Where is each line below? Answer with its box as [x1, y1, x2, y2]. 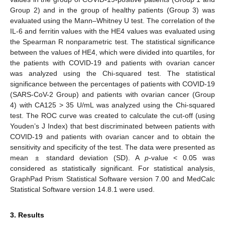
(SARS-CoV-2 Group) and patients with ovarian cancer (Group [10, 90, 215, 98]
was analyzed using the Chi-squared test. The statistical [10, 69, 215, 77]
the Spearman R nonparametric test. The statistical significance [10, 37, 215, 46]
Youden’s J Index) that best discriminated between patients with [10, 122, 215, 130]
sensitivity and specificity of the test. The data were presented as [10, 143, 215, 151]
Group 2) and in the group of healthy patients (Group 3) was [10, 6, 215, 14]
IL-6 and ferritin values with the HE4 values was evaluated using [10, 27, 215, 35]
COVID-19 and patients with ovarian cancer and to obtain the [10, 132, 215, 141]
